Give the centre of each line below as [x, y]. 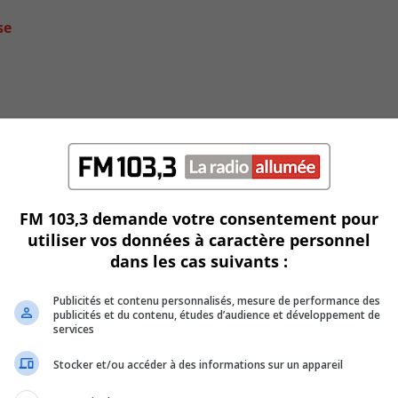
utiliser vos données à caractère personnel [199, 239]
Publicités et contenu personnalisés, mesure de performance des [217, 300]
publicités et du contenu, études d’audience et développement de [217, 314]
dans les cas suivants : [199, 261]
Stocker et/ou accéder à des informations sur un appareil [198, 365]
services [74, 329]
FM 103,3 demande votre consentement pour [199, 218]
